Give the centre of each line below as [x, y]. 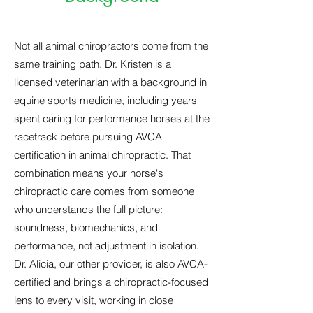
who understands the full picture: [88, 209]
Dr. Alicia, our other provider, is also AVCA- [111, 264]
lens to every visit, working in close [94, 300]
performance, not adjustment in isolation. [107, 246]
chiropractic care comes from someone [104, 191]
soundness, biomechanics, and [86, 227]
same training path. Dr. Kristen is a [93, 64]
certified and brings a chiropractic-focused [111, 282]
